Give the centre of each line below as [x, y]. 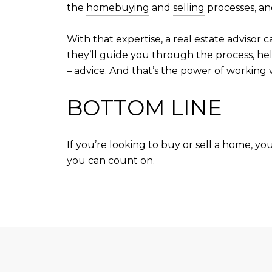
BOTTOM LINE [144, 108]
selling [189, 7]
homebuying [118, 7]
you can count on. [111, 160]
